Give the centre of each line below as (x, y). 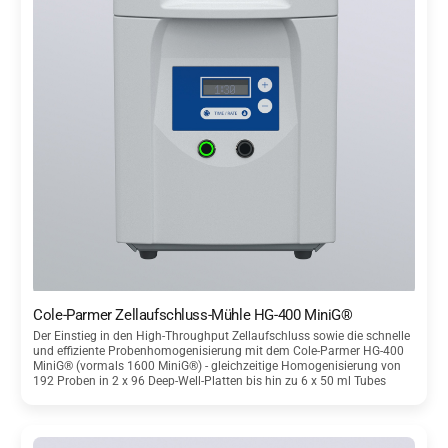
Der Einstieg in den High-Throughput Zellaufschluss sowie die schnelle (222, 336)
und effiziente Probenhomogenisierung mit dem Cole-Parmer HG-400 (219, 351)
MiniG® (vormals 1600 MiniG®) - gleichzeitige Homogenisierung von (217, 366)
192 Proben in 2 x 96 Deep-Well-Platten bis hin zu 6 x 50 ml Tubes (210, 381)
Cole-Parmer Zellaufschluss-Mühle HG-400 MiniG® (193, 315)
